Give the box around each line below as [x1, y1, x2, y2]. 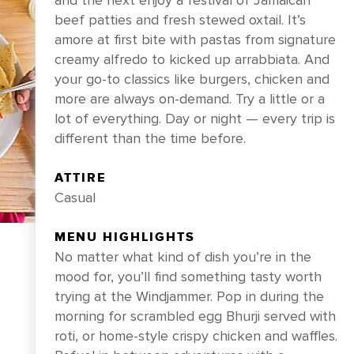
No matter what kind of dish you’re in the [54, 248, 311, 265]
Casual [54, 189, 96, 206]
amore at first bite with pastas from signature [54, 31, 336, 48]
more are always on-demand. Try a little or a [54, 90, 325, 107]
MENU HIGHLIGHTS [54, 229, 195, 245]
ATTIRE [54, 170, 106, 186]
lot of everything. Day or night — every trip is [54, 110, 335, 127]
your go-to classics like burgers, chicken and [54, 70, 330, 88]
